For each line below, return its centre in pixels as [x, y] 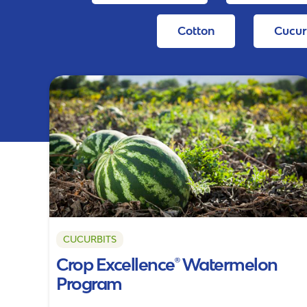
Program [89, 283]
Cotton [196, 31]
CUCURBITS [90, 239]
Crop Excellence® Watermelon [167, 264]
